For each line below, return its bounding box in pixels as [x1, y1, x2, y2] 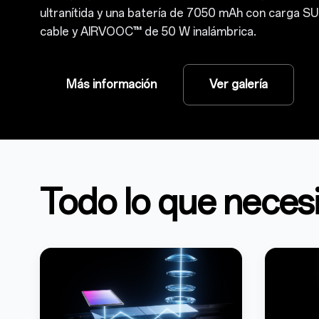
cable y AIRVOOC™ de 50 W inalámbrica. [40, 25, 256, 38]
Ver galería [209, 78, 268, 91]
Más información [66, 78, 157, 91]
